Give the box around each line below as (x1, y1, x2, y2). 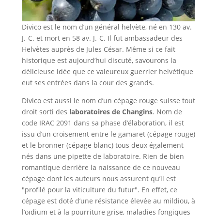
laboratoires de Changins (69, 107, 153, 116)
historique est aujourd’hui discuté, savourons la (21, 55, 176, 65)
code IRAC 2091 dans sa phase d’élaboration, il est (21, 118, 184, 127)
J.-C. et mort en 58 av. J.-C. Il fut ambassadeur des (21, 33, 183, 43)
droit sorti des (21, 107, 69, 116)
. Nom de (152, 107, 182, 116)
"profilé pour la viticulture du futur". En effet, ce (21, 185, 177, 194)
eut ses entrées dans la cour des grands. (21, 77, 154, 87)
